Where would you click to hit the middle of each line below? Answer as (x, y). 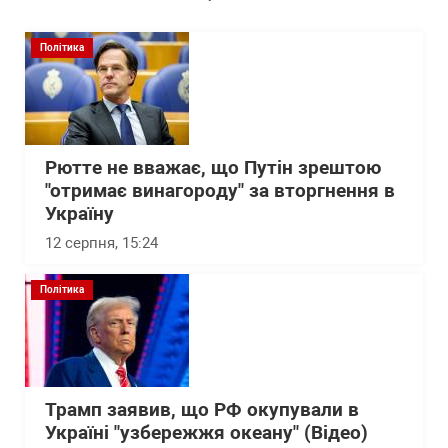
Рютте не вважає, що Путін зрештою (213, 168)
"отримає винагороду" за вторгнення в (220, 191)
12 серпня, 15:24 (101, 243)
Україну (79, 214)
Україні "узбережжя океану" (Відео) (206, 433)
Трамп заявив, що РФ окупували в (202, 410)
